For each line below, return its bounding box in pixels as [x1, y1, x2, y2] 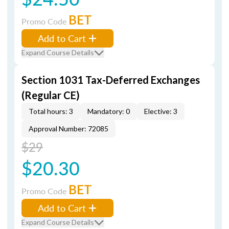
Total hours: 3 [29, 107, 73, 116]
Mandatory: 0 [87, 107, 130, 116]
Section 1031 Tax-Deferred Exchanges [21, 74, 200, 86]
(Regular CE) [21, 89, 80, 101]
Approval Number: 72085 [29, 124, 108, 133]
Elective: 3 [144, 107, 177, 116]
